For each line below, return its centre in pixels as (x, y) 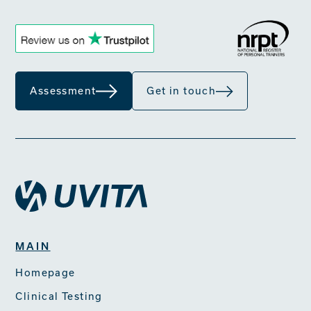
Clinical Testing (59, 296)
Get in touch (182, 91)
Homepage (45, 272)
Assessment (63, 91)
